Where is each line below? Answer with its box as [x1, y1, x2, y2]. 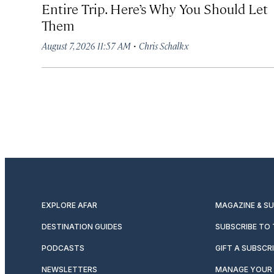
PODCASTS [42, 243, 84, 253]
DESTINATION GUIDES [42, 221, 122, 231]
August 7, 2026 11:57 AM [42, 39, 131, 51]
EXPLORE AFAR [42, 200, 97, 210]
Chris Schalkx [139, 39, 188, 51]
